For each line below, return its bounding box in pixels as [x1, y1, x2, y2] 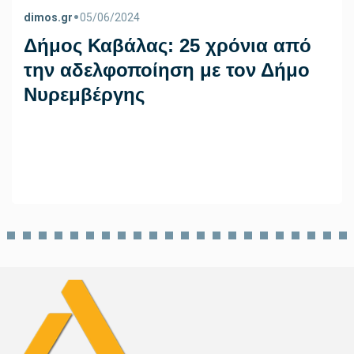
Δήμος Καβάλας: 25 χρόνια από [24, 34, 311, 56]
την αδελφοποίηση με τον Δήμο [24, 58, 310, 81]
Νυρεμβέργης [24, 83, 145, 105]
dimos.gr [24, 10, 73, 24]
